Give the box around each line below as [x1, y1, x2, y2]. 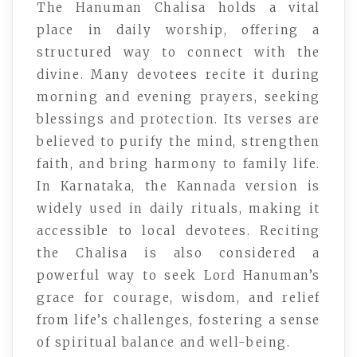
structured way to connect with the [37, 45, 320, 61]
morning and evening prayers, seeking [37, 89, 320, 105]
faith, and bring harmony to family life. [37, 156, 320, 172]
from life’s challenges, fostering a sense [37, 312, 320, 328]
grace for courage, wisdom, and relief [37, 290, 320, 306]
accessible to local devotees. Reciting [37, 223, 320, 239]
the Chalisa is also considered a [37, 245, 320, 261]
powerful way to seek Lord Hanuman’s [37, 268, 320, 284]
